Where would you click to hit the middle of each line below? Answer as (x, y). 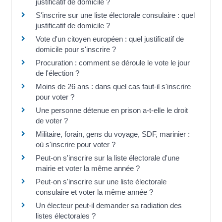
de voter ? (52, 120)
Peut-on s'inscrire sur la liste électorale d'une (108, 158)
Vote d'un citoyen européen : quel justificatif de (110, 39)
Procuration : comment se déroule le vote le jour (113, 62)
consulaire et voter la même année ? (95, 192)
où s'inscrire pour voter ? (76, 144)
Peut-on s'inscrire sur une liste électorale (101, 181)
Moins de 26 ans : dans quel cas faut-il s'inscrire (113, 86)
